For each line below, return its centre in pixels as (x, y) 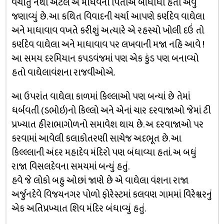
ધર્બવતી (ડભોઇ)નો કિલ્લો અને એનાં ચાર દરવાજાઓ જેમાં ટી (111, 110)
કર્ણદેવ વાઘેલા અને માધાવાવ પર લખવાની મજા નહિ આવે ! (108, 44)
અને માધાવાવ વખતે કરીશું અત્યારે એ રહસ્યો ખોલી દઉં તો (107, 30)
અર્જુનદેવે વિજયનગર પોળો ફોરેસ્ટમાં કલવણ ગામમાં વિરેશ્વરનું (111, 194)
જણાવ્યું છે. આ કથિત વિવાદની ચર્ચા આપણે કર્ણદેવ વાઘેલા (108, 16)
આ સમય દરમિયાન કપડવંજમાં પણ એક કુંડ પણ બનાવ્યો (105, 58)
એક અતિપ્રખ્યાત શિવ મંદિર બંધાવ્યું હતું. (78, 208)
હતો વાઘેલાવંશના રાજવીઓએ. (63, 72)
